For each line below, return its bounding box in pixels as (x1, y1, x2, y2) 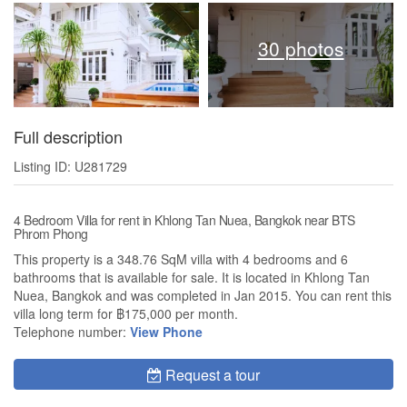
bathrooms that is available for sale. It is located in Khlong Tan (14, 268, 370, 287)
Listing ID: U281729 (14, 157, 127, 176)
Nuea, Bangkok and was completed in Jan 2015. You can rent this (14, 286, 392, 305)
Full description (14, 124, 123, 149)
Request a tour (165, 364, 260, 386)
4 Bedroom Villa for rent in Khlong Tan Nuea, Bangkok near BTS (14, 211, 355, 230)
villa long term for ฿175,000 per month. (14, 304, 238, 323)
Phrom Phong (14, 224, 88, 243)
